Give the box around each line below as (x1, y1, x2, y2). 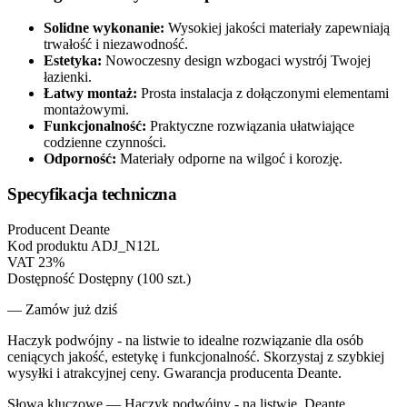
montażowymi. (44, 102, 129, 118)
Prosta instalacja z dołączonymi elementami (141, 85, 389, 102)
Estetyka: (44, 53, 102, 69)
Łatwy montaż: (44, 85, 137, 102)
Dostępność (7, 270, 74, 286)
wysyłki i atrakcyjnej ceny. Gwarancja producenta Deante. (7, 364, 342, 381)
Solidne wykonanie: (44, 20, 164, 36)
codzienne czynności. (44, 134, 166, 151)
